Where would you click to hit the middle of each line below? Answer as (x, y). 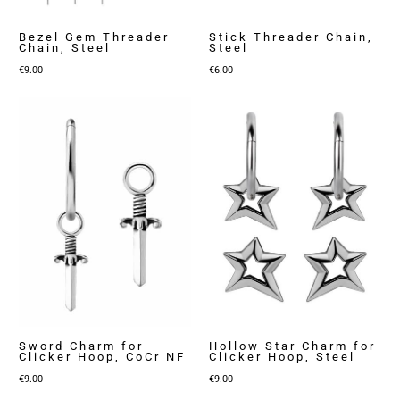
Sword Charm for (82, 346)
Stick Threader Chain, (291, 37)
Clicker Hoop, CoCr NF (103, 356)
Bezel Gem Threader (95, 37)
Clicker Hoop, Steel (282, 356)
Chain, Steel (65, 48)
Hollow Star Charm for (292, 346)
